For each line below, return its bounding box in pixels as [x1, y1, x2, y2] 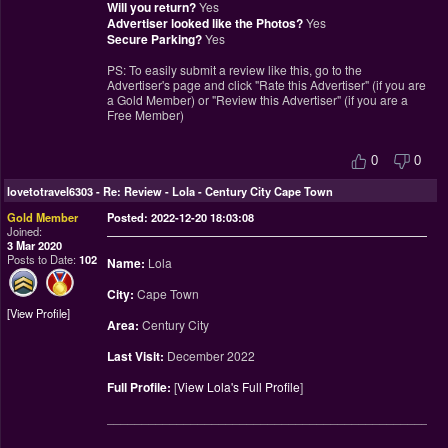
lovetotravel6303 [7, 183, 93, 200]
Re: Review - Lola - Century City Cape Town [103, 183, 333, 200]
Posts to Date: [7, 251, 79, 268]
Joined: [7, 223, 42, 240]
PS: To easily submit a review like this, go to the [106, 61, 362, 79]
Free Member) [106, 106, 184, 124]
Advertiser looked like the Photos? [106, 14, 303, 33]
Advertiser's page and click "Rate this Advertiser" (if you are [106, 76, 426, 94]
